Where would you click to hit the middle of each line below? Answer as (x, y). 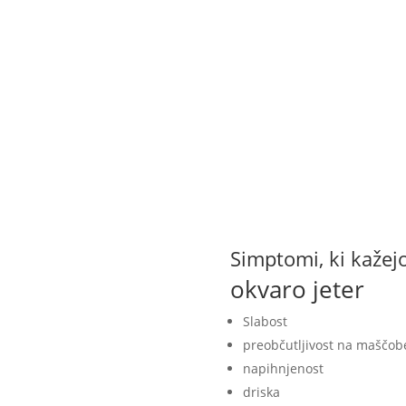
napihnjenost (283, 369)
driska (261, 392)
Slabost (265, 322)
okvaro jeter (297, 290)
